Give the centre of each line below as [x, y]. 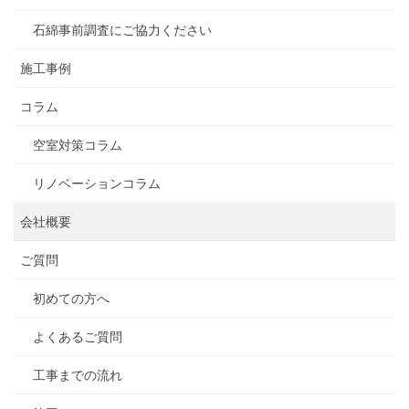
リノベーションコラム [97, 184]
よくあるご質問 [78, 337]
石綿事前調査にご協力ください [122, 31]
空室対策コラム [78, 146]
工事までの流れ [78, 376]
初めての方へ [71, 299]
